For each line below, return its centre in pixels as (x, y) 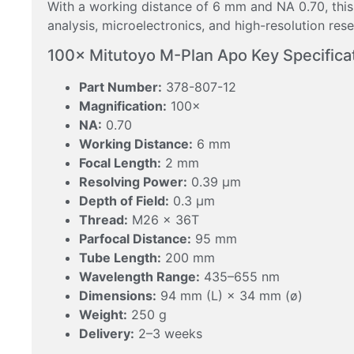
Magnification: (123, 106)
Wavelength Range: (139, 277)
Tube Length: (120, 258)
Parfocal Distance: (135, 239)
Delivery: (107, 334)
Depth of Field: (124, 201)
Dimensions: (118, 296)
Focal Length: (120, 163)
